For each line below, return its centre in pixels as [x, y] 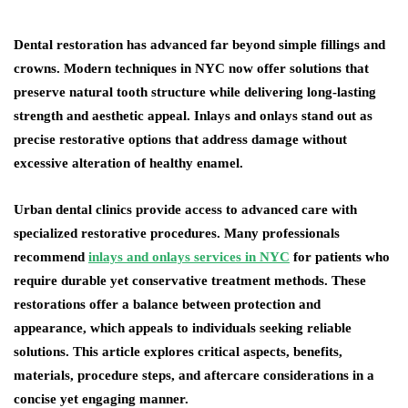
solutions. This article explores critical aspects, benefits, [178, 352]
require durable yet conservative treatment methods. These [190, 280]
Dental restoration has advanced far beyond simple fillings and [199, 45]
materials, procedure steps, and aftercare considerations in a [194, 375]
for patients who [340, 257]
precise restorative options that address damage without [180, 139]
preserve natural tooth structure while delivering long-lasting [195, 92]
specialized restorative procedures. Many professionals [177, 233]
